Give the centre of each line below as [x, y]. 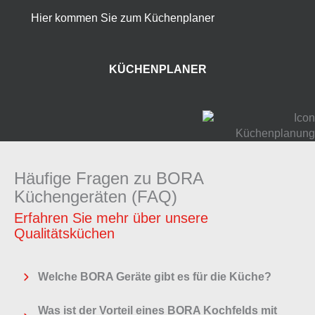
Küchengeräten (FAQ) [96, 197]
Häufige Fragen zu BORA [109, 179]
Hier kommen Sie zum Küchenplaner [123, 18]
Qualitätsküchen [64, 234]
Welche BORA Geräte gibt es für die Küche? [155, 277]
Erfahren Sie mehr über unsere [111, 218]
